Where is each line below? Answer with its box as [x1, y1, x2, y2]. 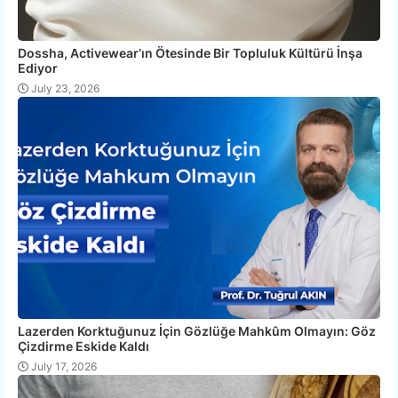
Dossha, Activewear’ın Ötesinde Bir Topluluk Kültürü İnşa [18, 45, 362, 61]
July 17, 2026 [31, 360, 97, 374]
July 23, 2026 [31, 82, 99, 96]
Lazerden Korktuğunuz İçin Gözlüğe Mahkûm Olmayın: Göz [18, 323, 376, 339]
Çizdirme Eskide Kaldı [18, 338, 149, 354]
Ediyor [18, 60, 58, 76]
